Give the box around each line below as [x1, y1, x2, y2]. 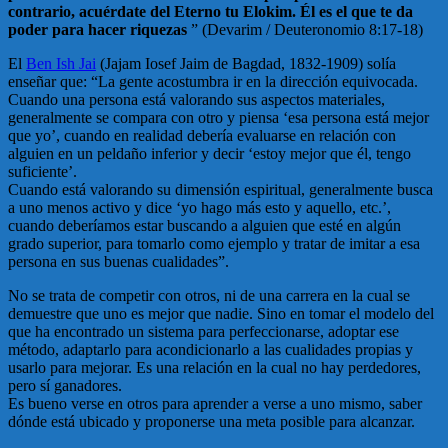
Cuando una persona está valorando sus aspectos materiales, [8, 91, 385, 109]
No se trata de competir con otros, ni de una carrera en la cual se [8, 287, 410, 305]
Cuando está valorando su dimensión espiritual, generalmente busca [8, 181, 433, 199]
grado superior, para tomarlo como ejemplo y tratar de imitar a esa [8, 235, 420, 253]
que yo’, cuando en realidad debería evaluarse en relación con [8, 127, 396, 145]
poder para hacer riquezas [8, 21, 191, 39]
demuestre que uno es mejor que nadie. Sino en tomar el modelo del [8, 305, 434, 323]
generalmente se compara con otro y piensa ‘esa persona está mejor [8, 109, 429, 127]
